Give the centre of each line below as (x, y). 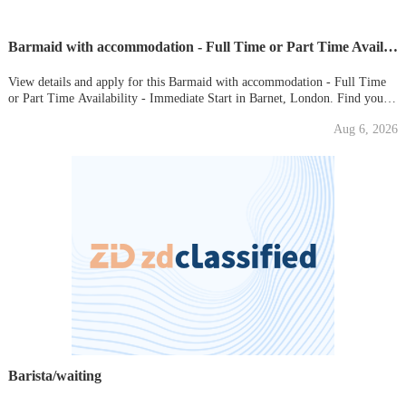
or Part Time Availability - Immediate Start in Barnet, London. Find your (198, 98)
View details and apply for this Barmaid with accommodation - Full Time (197, 82)
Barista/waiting (54, 375)
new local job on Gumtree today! (92, 114)
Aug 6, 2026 (366, 129)
